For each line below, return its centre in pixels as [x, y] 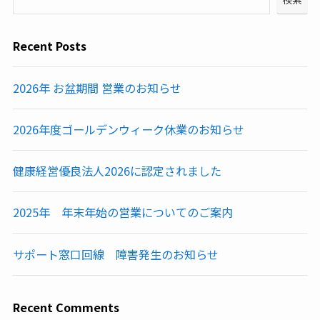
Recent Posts [49, 46]
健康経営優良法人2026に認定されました [117, 171]
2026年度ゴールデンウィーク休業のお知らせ [128, 129]
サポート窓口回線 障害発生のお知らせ [115, 254]
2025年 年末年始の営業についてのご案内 [122, 212]
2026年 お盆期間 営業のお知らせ [97, 87]
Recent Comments [66, 307]
